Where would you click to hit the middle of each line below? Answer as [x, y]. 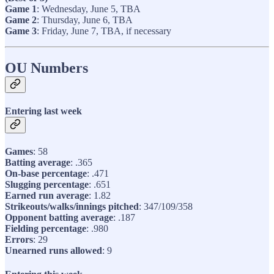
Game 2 [21, 20]
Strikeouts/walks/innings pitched [72, 207]
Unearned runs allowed [54, 251]
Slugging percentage [47, 185]
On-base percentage [46, 174]
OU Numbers [46, 68]
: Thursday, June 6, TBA [85, 20]
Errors [19, 240]
